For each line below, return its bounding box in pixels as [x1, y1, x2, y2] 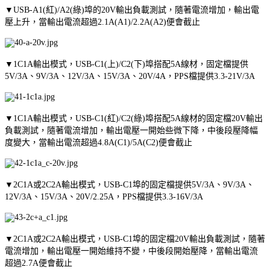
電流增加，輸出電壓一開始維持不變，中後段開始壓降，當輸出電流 [5, 246, 258, 256]
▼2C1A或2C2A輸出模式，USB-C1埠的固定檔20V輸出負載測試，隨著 [5, 234, 265, 243]
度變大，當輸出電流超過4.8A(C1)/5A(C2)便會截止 [5, 137, 192, 147]
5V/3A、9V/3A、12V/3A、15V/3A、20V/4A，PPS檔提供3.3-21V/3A [5, 71, 255, 81]
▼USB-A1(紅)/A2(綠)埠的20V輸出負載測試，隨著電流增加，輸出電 [5, 5, 259, 14]
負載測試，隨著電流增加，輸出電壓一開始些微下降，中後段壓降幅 [5, 125, 258, 135]
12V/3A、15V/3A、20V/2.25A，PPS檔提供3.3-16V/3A [5, 192, 203, 201]
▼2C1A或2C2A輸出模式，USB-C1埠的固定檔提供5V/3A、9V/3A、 [5, 180, 254, 189]
